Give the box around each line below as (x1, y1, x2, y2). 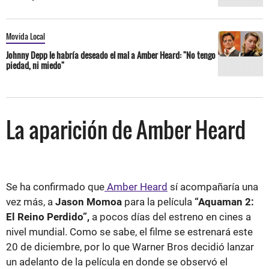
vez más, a (6, 195, 55, 208)
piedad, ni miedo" (6, 58, 64, 71)
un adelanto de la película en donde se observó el (6, 255, 228, 268)
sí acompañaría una (168, 180, 258, 193)
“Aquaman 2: (195, 195, 254, 208)
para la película (124, 195, 195, 208)
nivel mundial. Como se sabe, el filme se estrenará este (6, 225, 253, 238)
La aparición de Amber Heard (6, 113, 246, 145)
